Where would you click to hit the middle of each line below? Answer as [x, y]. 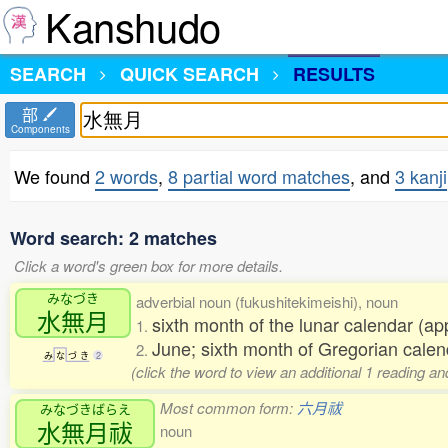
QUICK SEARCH [189, 74]
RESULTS [334, 74]
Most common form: [228, 407]
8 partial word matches [259, 176]
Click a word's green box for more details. [148, 265]
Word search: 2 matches [113, 238]
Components [40, 129]
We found [54, 176]
